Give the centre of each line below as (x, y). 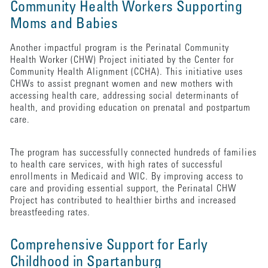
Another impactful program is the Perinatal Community (119, 48)
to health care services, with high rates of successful (116, 165)
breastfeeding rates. (50, 213)
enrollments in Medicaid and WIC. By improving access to (127, 177)
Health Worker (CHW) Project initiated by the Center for (122, 60)
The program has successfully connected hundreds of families (133, 153)
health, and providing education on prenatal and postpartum (130, 108)
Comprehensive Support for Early (109, 246)
